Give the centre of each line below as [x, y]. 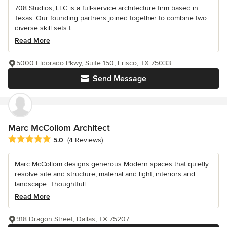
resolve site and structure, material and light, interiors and [105, 174]
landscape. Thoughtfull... [52, 184]
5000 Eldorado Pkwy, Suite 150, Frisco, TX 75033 [94, 63]
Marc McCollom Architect [59, 127]
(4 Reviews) [85, 140]
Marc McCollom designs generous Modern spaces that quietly [112, 164]
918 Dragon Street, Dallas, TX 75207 [73, 219]
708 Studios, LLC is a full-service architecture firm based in [106, 8]
